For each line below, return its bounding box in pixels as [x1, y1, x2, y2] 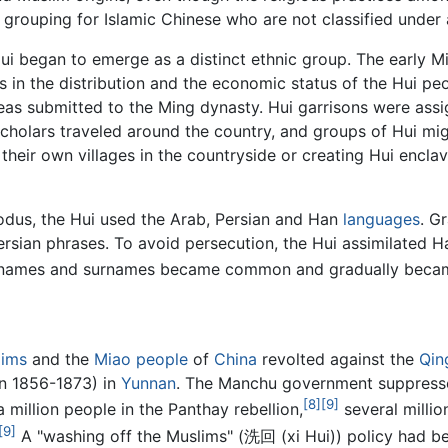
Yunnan [121, 373, 176, 394]
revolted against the [257, 349, 419, 370]
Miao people [94, 349, 188, 370]
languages [343, 209, 420, 230]
